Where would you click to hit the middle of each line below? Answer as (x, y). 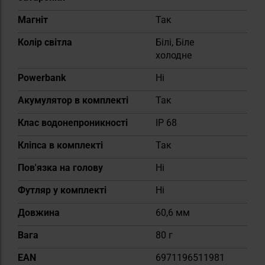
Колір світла (45, 42)
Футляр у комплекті (62, 190)
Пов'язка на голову (60, 167)
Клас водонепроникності (73, 122)
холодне (174, 55)
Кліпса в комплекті (60, 145)
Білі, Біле (175, 42)
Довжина (39, 212)
